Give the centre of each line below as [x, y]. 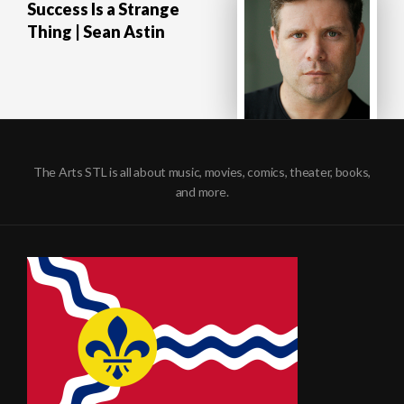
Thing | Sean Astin [96, 32]
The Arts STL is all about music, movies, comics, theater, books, [202, 172]
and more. [202, 192]
